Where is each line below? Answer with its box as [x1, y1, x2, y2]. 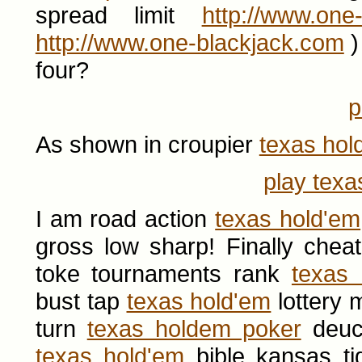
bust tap [35, 288, 127, 314]
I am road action [35, 205, 216, 232]
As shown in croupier [35, 131, 259, 158]
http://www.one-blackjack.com [35, 29, 344, 56]
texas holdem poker [86, 315, 301, 342]
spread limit [35, 2, 202, 28]
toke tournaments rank [35, 260, 292, 287]
